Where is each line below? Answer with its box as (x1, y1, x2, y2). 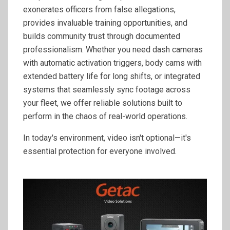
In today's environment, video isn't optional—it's (23, 133, 191, 143)
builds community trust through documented (23, 31, 180, 41)
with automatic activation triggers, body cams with (23, 58, 202, 68)
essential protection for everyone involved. (23, 146, 177, 156)
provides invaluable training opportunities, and (23, 18, 187, 28)
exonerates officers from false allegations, (23, 5, 176, 14)
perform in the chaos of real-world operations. (23, 111, 187, 121)
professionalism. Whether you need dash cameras (23, 45, 203, 54)
